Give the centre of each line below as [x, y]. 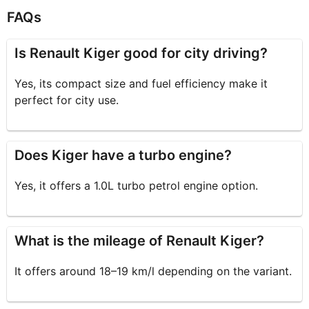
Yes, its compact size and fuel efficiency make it [141, 84]
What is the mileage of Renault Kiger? [140, 241]
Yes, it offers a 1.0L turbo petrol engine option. [137, 186]
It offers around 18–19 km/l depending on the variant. [153, 271]
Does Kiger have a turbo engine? [123, 156]
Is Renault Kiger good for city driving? [141, 53]
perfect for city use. [67, 100]
